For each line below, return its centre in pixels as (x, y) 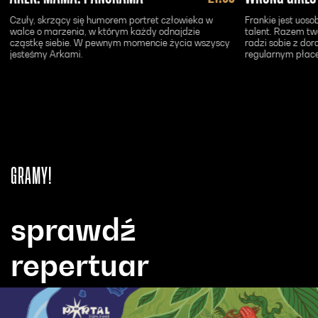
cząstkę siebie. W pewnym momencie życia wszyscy (120, 42)
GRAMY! (31, 176)
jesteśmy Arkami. (46, 54)
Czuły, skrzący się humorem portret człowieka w (111, 20)
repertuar (80, 265)
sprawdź (73, 229)
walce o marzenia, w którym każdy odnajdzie (105, 31)
